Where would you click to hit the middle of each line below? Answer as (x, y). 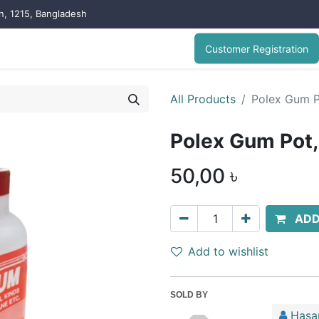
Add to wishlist (228, 251)
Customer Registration (257, 48)
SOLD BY (189, 295)
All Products (203, 99)
